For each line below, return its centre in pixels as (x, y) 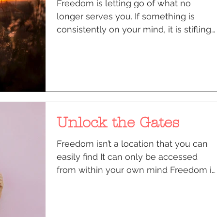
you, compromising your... (108, 42)
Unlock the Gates (118, 123)
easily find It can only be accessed (127, 156)
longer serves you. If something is (126, 16)
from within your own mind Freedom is (136, 170)
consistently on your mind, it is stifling (134, 29)
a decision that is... (93, 183)
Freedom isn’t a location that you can (132, 143)
